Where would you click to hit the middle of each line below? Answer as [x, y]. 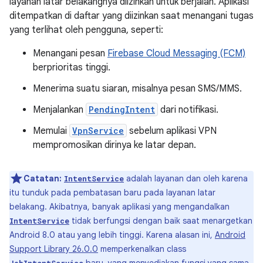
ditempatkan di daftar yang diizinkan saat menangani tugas [131, 16]
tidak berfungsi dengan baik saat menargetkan [161, 221]
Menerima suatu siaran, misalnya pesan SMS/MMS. [137, 89]
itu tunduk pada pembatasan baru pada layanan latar [112, 193]
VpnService [98, 131]
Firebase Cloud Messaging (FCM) [176, 53]
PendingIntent [122, 109]
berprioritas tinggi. [72, 68]
